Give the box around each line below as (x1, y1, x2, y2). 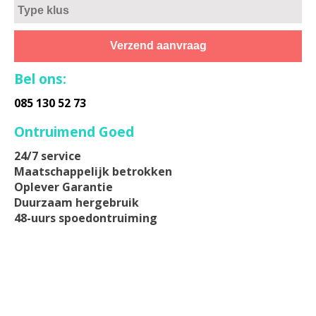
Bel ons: (14, 68, 66, 88)
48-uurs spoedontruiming (14, 209, 157, 226)
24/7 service (14, 147, 81, 164)
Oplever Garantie (14, 178, 113, 195)
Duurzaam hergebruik (14, 194, 139, 210)
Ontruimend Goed (14, 121, 134, 141)
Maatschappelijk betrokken (14, 163, 172, 179)
